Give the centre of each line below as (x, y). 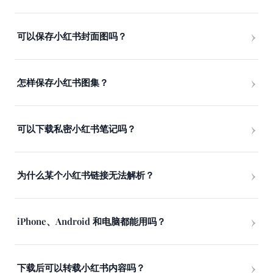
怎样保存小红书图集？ (63, 82)
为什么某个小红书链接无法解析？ (86, 175)
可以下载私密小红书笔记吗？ (76, 129)
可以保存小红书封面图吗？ (72, 36)
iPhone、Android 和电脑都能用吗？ (91, 221)
